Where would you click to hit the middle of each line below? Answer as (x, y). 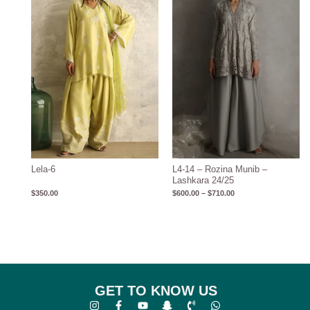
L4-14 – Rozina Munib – (220, 169)
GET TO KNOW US (156, 290)
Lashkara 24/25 (203, 180)
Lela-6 (44, 169)
